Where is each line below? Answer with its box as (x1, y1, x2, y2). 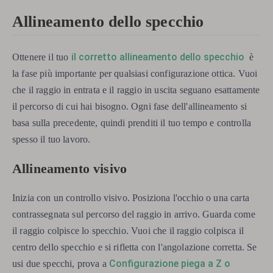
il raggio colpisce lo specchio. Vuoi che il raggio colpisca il (12, 225, 244, 236)
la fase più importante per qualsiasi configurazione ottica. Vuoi (12, 68, 258, 79)
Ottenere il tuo (12, 52, 71, 63)
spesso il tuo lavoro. (12, 134, 91, 145)
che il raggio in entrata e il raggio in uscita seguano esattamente (12, 85, 260, 96)
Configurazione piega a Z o (109, 258, 231, 270)
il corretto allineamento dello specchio (71, 51, 247, 63)
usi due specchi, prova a (12, 258, 110, 269)
